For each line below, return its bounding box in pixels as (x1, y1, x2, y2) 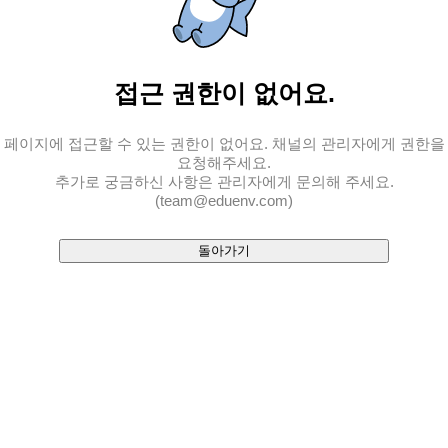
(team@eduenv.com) (155, 191, 293, 209)
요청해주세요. (177, 153, 271, 171)
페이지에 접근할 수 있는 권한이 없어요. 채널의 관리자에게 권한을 (3, 134, 445, 152)
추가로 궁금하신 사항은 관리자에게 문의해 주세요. (54, 172, 394, 190)
